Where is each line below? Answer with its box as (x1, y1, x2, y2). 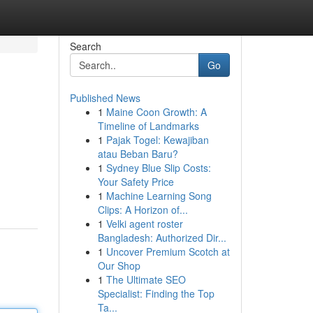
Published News (69, 91, 140, 105)
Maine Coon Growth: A (105, 105, 207, 119)
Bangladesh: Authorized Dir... (97, 231, 226, 245)
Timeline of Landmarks (97, 119, 199, 133)
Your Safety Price (97, 175, 174, 189)
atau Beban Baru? (97, 147, 178, 161)
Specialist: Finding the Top (97, 286, 214, 300)
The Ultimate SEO (105, 272, 186, 286)
